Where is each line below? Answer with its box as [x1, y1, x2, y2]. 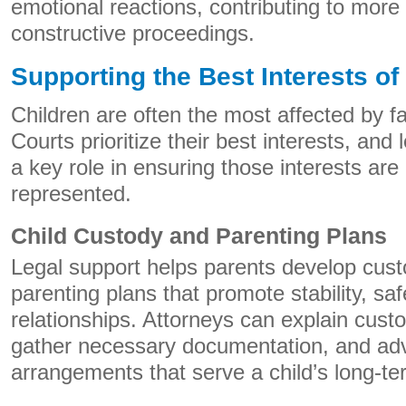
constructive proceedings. [11, 22, 255, 45]
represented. [11, 182, 131, 206]
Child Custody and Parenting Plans [11, 223, 387, 248]
